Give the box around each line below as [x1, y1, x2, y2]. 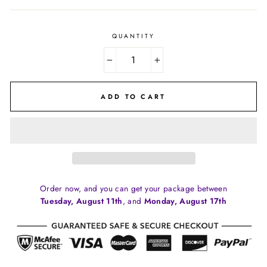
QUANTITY [111, 32, 156, 41]
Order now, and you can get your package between [40, 182, 227, 194]
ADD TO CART [101, 91, 166, 101]
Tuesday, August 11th [40, 194, 123, 207]
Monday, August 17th [144, 194, 227, 207]
